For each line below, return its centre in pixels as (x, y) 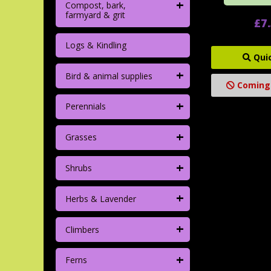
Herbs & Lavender (100, 198)
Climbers (82, 229)
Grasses (81, 137)
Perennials (85, 106)
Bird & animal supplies (109, 76)
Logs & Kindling (96, 45)
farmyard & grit (95, 15)
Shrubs (78, 168)
